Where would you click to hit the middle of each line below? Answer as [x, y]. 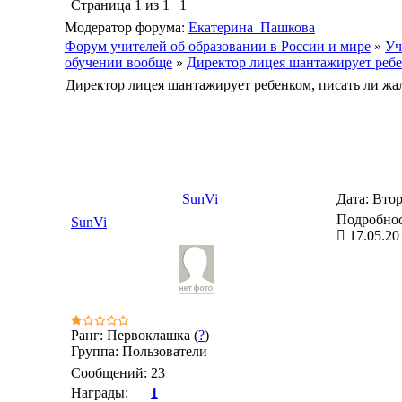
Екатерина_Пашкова [252, 27]
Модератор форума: [127, 27]
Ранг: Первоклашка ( [135, 335]
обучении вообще [118, 62]
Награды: [100, 393]
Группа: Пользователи [139, 351]
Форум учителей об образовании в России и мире [218, 46]
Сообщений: [109, 373]
